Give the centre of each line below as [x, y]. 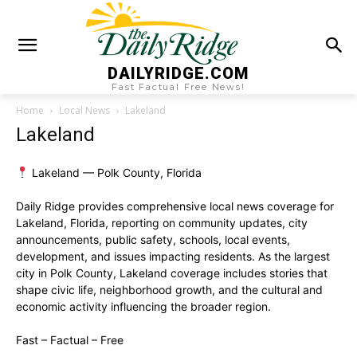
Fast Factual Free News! [178, 86]
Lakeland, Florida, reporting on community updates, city [162, 222]
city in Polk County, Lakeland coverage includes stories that [172, 273]
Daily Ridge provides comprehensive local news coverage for [175, 206]
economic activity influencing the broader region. [143, 306]
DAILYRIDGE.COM [178, 73]
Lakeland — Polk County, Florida [115, 172]
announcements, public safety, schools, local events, [153, 239]
